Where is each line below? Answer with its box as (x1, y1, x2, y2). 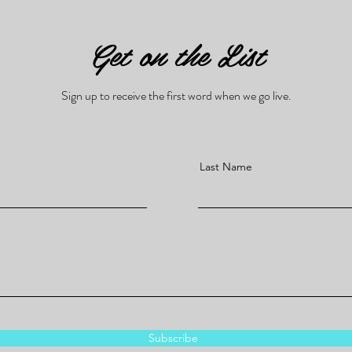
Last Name (200, 159, 252, 174)
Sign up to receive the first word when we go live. (61, 86, 291, 104)
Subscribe (148, 331, 198, 345)
